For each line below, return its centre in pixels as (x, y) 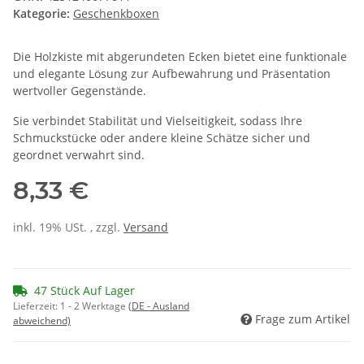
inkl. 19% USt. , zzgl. (68, 227)
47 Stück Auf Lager (84, 291)
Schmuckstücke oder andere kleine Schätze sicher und (162, 138)
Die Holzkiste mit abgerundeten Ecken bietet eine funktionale (180, 57)
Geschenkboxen (116, 14)
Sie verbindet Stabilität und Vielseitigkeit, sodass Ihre (158, 121)
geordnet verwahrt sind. (79, 155)
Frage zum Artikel (303, 319)
